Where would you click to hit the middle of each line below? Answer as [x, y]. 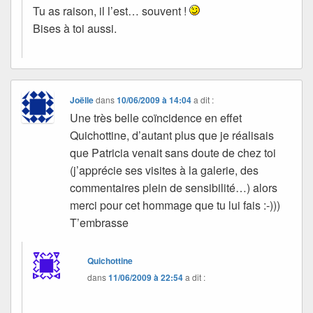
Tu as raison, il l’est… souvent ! [111, 11]
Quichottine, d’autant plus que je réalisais [172, 136]
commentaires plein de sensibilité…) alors [174, 188]
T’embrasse [100, 223]
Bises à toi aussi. [75, 29]
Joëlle [82, 100]
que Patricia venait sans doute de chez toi [173, 153]
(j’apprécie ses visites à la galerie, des [165, 170]
